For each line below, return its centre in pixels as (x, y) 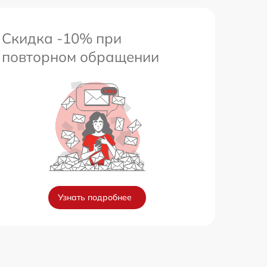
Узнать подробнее (95, 197)
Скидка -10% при (62, 38)
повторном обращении (80, 57)
